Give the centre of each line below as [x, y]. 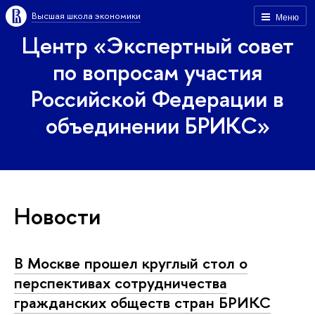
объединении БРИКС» [157, 125]
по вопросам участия [157, 72]
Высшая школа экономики [86, 15]
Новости [57, 216]
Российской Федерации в [157, 98]
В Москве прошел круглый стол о [131, 263]
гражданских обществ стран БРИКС [142, 302]
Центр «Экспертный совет [157, 45]
